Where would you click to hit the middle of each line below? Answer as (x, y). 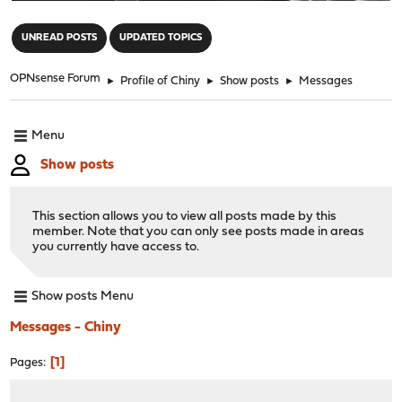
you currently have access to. (116, 247)
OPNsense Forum (56, 78)
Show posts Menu (83, 297)
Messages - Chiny (66, 327)
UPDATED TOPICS (161, 38)
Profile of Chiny (161, 81)
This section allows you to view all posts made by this (185, 216)
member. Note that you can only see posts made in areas (199, 232)
